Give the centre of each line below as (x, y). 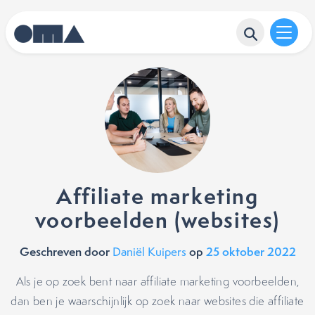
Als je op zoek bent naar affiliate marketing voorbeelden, (157, 281)
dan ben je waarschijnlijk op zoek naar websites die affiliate (157, 301)
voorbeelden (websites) (157, 220)
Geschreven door (66, 251)
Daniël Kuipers (149, 252)
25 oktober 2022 (251, 251)
